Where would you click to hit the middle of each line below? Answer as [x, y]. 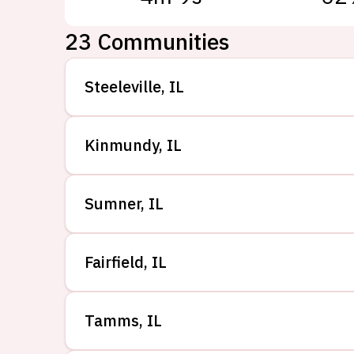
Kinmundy [122, 145]
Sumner [113, 203]
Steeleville [123, 87]
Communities [163, 41]
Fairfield [114, 262]
